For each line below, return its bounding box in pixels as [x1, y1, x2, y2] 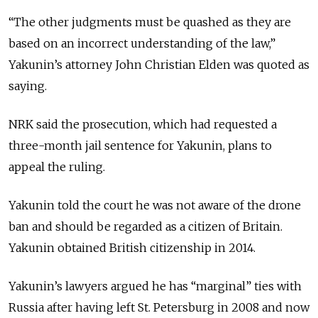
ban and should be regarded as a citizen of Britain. [9, 219, 283, 234]
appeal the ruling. [9, 160, 105, 175]
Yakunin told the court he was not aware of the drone [9, 198, 301, 213]
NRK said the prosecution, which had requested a [9, 117, 277, 132]
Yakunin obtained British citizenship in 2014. [9, 241, 256, 256]
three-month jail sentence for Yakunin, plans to [9, 138, 272, 153]
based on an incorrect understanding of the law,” [9, 36, 275, 51]
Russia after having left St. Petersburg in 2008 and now [9, 300, 309, 315]
